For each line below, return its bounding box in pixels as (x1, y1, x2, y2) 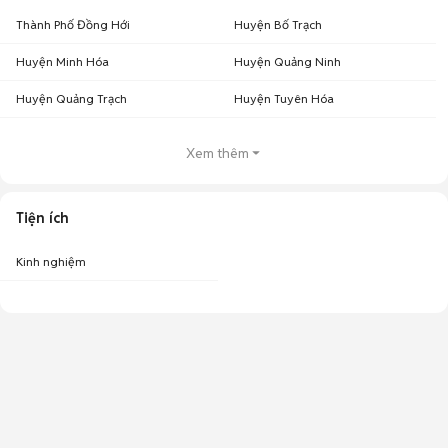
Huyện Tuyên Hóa (234, 91, 334, 106)
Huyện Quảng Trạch (16, 91, 127, 106)
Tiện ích (16, 209, 69, 227)
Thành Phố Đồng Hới (16, 17, 130, 32)
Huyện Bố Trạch (234, 17, 322, 32)
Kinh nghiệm (16, 254, 86, 269)
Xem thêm (185, 144, 249, 162)
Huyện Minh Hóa (16, 54, 109, 69)
